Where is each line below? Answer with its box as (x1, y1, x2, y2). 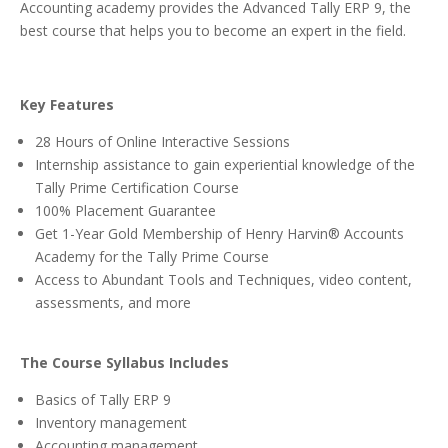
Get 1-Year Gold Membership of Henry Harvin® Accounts (35, 224, 404, 244)
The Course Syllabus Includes (20, 353, 233, 373)
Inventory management (35, 413, 187, 433)
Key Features (20, 95, 114, 115)
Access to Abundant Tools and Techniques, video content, (35, 270, 412, 290)
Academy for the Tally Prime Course (35, 247, 269, 267)
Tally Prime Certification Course (35, 178, 239, 198)
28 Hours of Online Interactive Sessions (35, 132, 290, 152)
